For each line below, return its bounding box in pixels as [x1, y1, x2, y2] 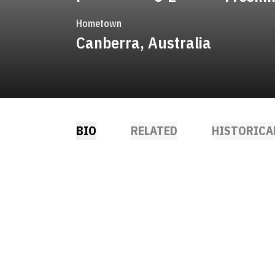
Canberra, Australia [76, 32, 211, 53]
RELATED [131, 122, 177, 139]
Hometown [76, 17, 122, 29]
